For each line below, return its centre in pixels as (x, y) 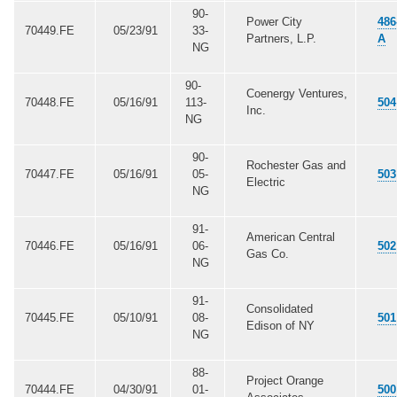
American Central (290, 237)
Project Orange (284, 380)
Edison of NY (280, 325)
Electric (265, 182)
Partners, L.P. (281, 38)
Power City (274, 21)
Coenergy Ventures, (296, 93)
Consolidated (279, 308)
